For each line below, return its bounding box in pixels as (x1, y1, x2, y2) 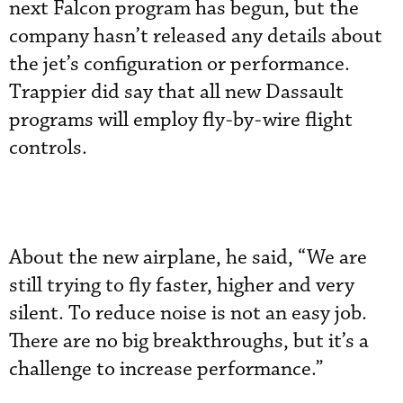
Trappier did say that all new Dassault (9, 78, 344, 105)
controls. (9, 134, 87, 161)
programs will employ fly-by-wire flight (9, 106, 353, 133)
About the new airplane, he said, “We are (9, 244, 367, 271)
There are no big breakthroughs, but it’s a (9, 327, 369, 354)
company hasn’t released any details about (9, 22, 382, 49)
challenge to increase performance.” (9, 355, 324, 382)
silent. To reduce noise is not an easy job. (9, 300, 367, 327)
